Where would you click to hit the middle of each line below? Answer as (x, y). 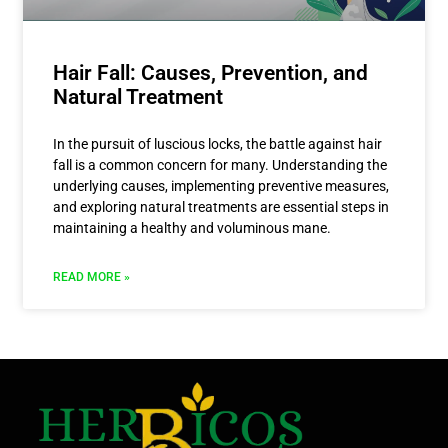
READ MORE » (91, 276)
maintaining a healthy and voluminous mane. (191, 227)
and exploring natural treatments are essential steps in (220, 206)
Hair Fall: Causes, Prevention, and (210, 72)
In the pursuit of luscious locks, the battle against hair (217, 143)
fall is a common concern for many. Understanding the (219, 164)
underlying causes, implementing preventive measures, (220, 185)
